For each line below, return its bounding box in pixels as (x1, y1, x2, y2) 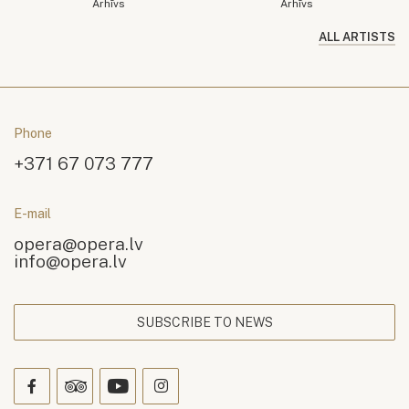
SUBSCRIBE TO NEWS (136, 315, 273, 330)
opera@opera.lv (14, 233, 143, 255)
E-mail (14, 205, 51, 222)
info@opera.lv (14, 250, 127, 272)
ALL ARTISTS (319, 30, 395, 45)
